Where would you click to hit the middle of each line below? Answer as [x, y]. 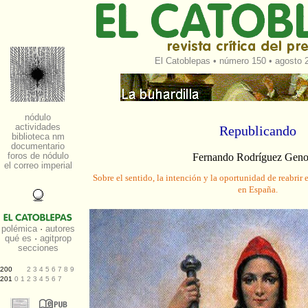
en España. [258, 190]
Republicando [258, 131]
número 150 [243, 61]
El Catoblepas [183, 61]
